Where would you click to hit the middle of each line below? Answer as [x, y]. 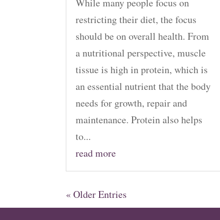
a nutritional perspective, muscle [141, 53]
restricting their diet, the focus [136, 20]
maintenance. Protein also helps [139, 120]
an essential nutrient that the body [143, 86]
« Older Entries [96, 194]
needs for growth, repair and [132, 103]
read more [96, 153]
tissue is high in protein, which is [142, 70]
